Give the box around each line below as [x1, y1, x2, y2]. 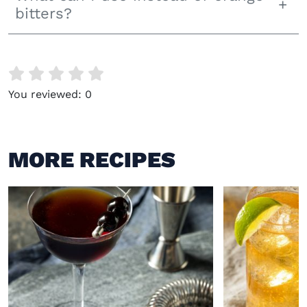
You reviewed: [8, 88, 85, 101]
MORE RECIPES [8, 147, 175, 173]
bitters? [15, 5, 72, 22]
